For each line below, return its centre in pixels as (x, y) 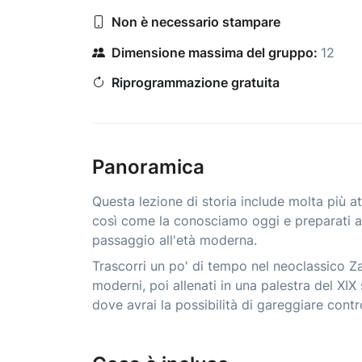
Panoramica (148, 167)
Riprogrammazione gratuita (196, 83)
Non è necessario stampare (196, 22)
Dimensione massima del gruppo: (215, 52)
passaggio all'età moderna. (175, 240)
